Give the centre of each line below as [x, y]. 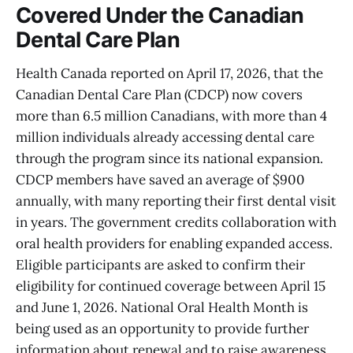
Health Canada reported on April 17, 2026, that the [169, 73]
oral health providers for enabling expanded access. [174, 243]
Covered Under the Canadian [160, 15]
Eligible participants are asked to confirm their [160, 264]
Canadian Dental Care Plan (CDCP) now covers [159, 94]
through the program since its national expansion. [169, 158]
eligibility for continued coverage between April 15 [171, 286]
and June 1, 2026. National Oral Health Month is [162, 307]
